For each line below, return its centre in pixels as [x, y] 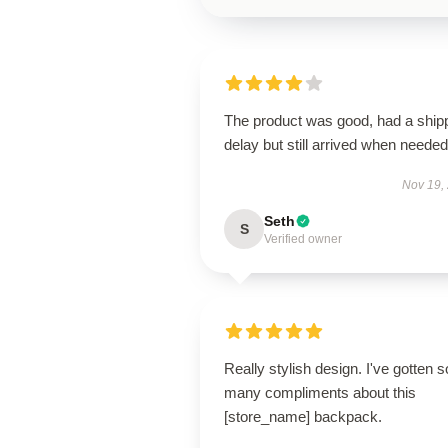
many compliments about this [320, 392]
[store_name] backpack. [303, 416]
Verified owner [303, 239]
